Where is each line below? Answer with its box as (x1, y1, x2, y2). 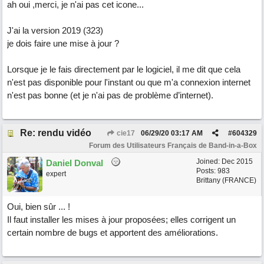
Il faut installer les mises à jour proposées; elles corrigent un (7, 214, 236, 225)
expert (46, 170, 66, 178)
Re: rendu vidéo (20, 128, 91, 138)
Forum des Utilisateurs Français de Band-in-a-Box (89, 141, 257, 150)
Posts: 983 (196, 167, 230, 175)
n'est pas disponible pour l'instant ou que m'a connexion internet (7, 77, 250, 87)
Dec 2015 (222, 157, 253, 166)
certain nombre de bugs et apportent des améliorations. (7, 227, 218, 237)
